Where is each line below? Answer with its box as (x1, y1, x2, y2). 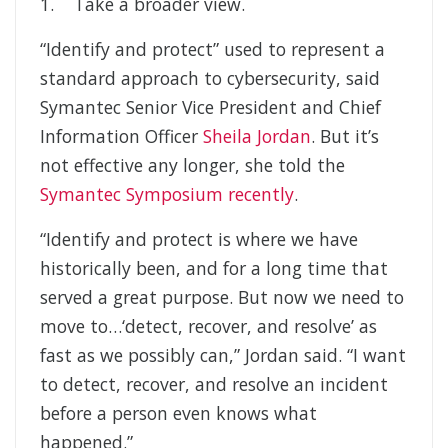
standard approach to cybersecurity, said (40, 66, 380, 91)
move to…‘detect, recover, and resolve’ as (40, 314, 377, 339)
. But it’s (311, 124, 379, 149)
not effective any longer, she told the (40, 153, 345, 178)
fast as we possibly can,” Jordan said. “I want (40, 343, 406, 368)
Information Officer (40, 124, 203, 149)
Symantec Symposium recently (40, 182, 294, 207)
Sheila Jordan (203, 124, 311, 149)
